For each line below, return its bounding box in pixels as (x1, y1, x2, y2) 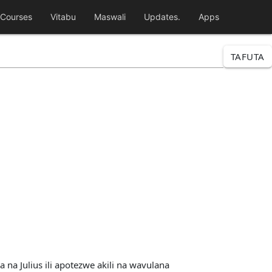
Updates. (144, 12, 180, 22)
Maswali (94, 12, 126, 22)
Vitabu (50, 12, 76, 22)
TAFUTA (230, 50, 265, 63)
